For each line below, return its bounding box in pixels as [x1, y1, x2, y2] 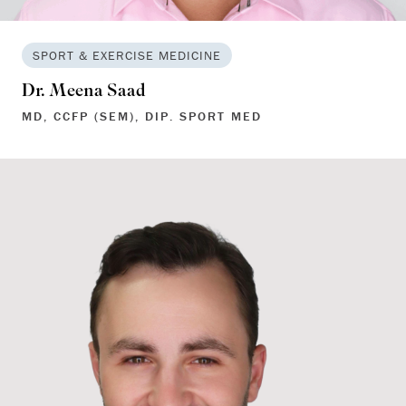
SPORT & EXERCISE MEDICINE [33, 46, 221, 63]
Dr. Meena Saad [22, 77, 146, 106]
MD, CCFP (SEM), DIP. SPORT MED [22, 107, 262, 124]
